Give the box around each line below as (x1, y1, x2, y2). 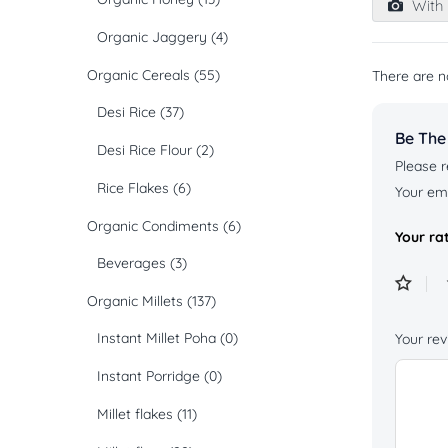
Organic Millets (87, 292, 183, 311)
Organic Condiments (87, 217, 219, 236)
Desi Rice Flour (97, 141, 192, 160)
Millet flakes (97, 405, 173, 424)
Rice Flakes (97, 179, 169, 198)
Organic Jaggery (97, 28, 207, 47)
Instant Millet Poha (97, 329, 216, 348)
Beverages (97, 254, 166, 273)
